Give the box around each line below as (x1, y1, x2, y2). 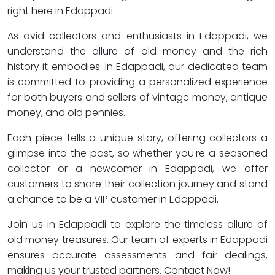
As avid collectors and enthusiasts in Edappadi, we (7, 29, 268, 43)
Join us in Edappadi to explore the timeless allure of (7, 217, 268, 231)
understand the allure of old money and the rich (7, 44, 268, 58)
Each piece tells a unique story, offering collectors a (7, 131, 268, 145)
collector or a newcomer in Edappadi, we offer (7, 161, 268, 176)
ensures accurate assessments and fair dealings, (7, 248, 268, 262)
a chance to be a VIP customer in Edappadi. (7, 192, 219, 206)
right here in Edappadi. (7, 4, 115, 18)
